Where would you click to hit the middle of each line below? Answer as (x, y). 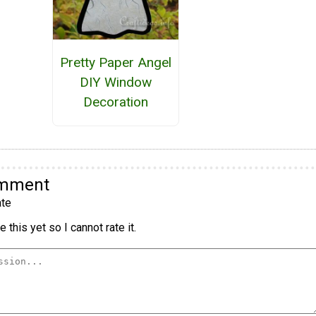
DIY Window (115, 82)
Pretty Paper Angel (115, 62)
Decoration (115, 102)
